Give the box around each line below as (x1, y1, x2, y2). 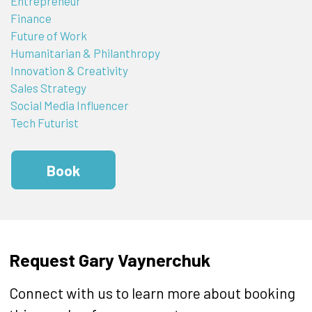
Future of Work (10, 29, 87, 43)
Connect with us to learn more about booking (8, 284, 295, 302)
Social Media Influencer (10, 98, 129, 113)
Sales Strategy (10, 81, 86, 95)
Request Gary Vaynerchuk (8, 249, 210, 271)
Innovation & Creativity (10, 63, 128, 78)
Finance (10, 11, 52, 26)
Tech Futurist (10, 116, 79, 130)
